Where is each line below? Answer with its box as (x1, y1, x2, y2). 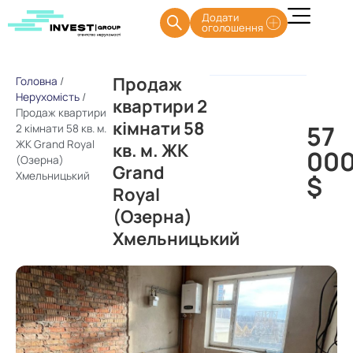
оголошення (201, 20, 263, 35)
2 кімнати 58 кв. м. (16, 121, 106, 136)
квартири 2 (112, 95, 207, 118)
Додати (201, 10, 239, 24)
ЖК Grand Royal (16, 137, 95, 151)
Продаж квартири (16, 106, 106, 120)
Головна (16, 74, 58, 88)
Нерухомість (16, 90, 80, 104)
